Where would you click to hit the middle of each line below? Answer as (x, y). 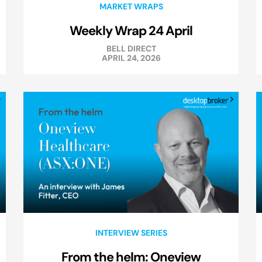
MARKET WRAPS (131, 7)
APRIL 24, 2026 (131, 58)
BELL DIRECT (131, 49)
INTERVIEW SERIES (131, 233)
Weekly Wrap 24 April (131, 31)
